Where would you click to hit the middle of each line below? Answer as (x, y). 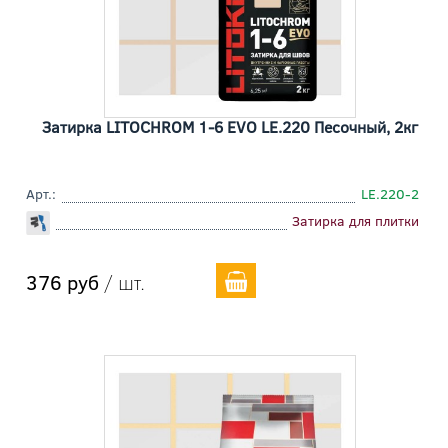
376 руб (62, 282)
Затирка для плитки (355, 221)
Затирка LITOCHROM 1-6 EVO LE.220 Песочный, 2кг (230, 127)
